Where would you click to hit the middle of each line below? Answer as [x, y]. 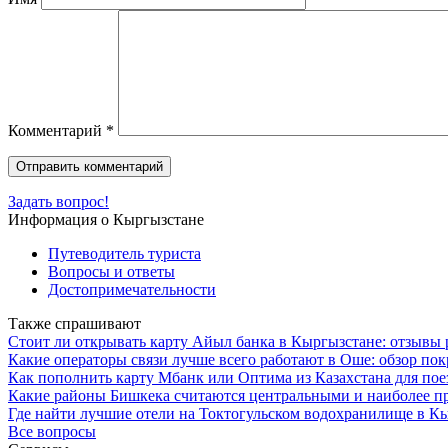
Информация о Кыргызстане [106, 219]
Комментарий [57, 130]
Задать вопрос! [58, 201]
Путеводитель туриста [124, 253]
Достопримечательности [132, 289]
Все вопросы [52, 431]
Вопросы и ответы [111, 271]
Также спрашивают [74, 323]
